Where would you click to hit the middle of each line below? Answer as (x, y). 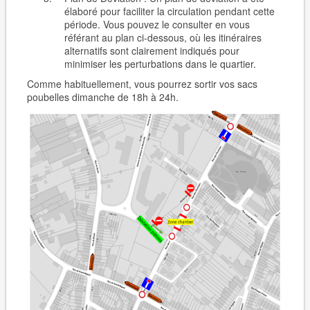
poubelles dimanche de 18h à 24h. (102, 97)
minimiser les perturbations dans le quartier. (160, 64)
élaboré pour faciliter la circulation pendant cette (169, 11)
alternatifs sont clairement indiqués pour (152, 51)
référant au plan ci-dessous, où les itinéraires (163, 37)
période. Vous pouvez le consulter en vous (157, 24)
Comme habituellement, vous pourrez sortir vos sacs (142, 84)
